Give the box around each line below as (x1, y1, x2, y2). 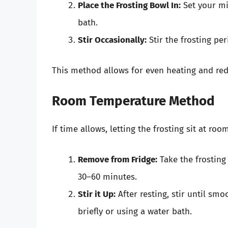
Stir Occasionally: (78, 35, 147, 46)
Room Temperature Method (52, 93, 215, 109)
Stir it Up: (78, 188, 116, 199)
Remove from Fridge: (78, 154, 157, 165)
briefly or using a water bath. (78, 206, 192, 217)
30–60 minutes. (78, 171, 137, 182)
